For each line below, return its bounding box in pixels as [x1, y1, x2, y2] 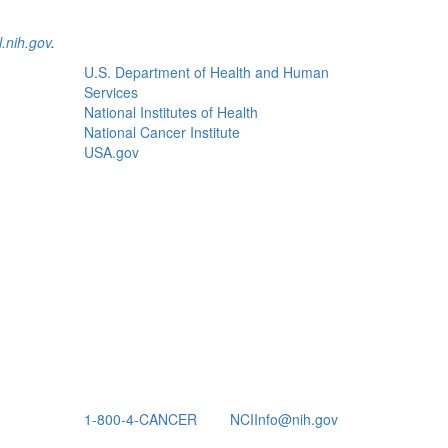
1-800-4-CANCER [83, 409, 197, 429]
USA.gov [83, 142, 139, 162]
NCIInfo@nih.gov [229, 409, 338, 429]
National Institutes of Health [83, 102, 258, 122]
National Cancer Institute [83, 122, 240, 142]
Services [83, 82, 138, 102]
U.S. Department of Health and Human [83, 62, 329, 82]
